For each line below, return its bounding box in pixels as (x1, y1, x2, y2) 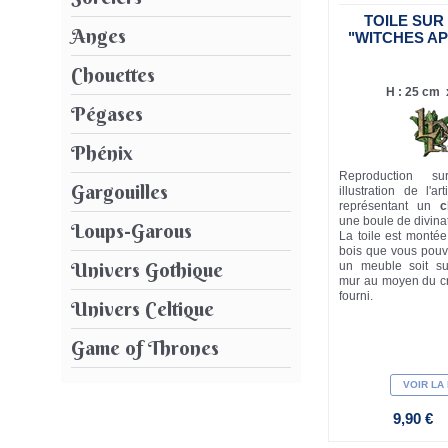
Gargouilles (71, 178, 168, 204)
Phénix (71, 139, 133, 165)
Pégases (71, 100, 143, 126)
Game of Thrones (71, 334, 219, 360)
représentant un (339, 199, 440, 214)
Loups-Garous (71, 217, 192, 243)
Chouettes (71, 61, 155, 87)
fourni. (339, 289, 374, 304)
